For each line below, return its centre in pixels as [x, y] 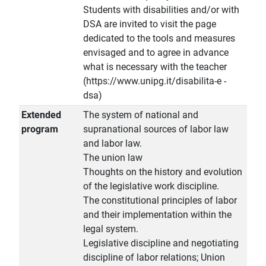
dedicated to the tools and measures [159, 39]
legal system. [111, 229]
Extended [41, 115]
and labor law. [113, 144]
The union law [113, 158]
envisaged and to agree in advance [156, 53]
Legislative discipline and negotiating [161, 243]
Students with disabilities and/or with [161, 10]
